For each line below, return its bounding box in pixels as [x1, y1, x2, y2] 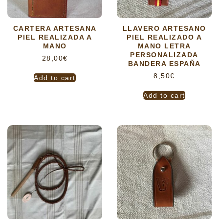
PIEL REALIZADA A [18, 33, 92, 41]
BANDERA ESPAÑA [128, 59, 201, 67]
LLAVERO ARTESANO [122, 24, 206, 32]
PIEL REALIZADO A [127, 33, 202, 41]
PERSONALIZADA [130, 50, 198, 59]
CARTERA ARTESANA [13, 24, 97, 32]
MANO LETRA [137, 42, 191, 50]
